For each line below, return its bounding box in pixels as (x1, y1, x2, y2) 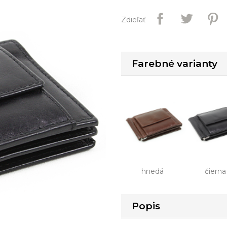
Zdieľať (121, 15, 146, 24)
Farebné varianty (132, 58, 217, 69)
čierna (205, 166, 226, 176)
